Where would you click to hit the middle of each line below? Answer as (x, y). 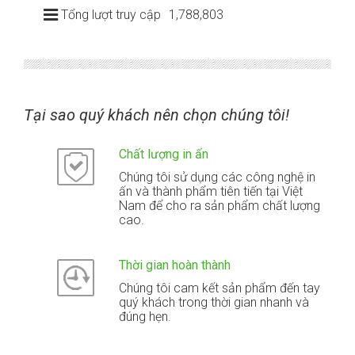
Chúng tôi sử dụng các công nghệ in (218, 177)
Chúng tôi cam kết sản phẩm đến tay (220, 288)
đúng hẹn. (145, 316)
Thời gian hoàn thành (175, 265)
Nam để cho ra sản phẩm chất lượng (220, 205)
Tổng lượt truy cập (111, 14)
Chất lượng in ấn (164, 154)
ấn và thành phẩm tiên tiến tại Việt (211, 191)
